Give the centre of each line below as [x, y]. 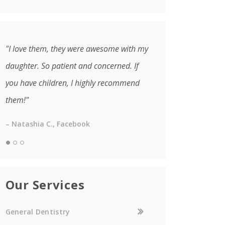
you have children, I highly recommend [72, 83]
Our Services [45, 184]
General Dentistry [38, 211]
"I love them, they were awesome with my [77, 48]
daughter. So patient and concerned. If [72, 66]
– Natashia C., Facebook [47, 124]
